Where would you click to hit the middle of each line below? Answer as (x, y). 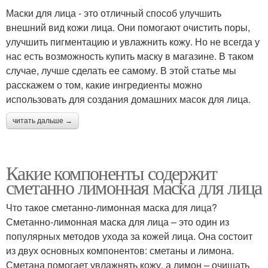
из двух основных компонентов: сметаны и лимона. (120, 250)
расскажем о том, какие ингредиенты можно (104, 84)
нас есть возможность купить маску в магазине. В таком (130, 56)
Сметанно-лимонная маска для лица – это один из (118, 221)
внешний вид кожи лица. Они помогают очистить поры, (128, 27)
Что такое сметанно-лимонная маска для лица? (112, 207)
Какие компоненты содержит (111, 172)
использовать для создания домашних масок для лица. (128, 99)
